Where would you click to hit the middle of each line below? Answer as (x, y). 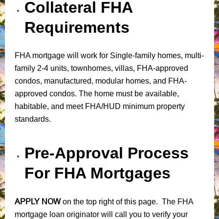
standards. (34, 119)
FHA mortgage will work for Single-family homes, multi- (109, 55)
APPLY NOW (39, 201)
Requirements (77, 27)
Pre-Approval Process (107, 153)
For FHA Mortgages (98, 173)
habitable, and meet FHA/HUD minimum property (100, 106)
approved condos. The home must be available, (97, 93)
